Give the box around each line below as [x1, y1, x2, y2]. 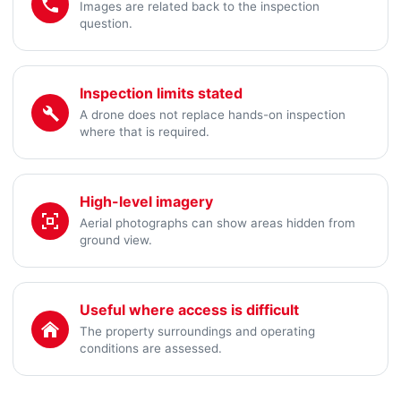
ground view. [80, 233, 152, 247]
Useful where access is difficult [80, 301, 299, 319]
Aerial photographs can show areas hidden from [80, 216, 355, 230]
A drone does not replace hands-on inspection [80, 107, 346, 122]
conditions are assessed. [80, 341, 222, 355]
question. [80, 16, 132, 30]
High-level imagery [80, 192, 213, 210]
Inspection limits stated [80, 84, 243, 102]
